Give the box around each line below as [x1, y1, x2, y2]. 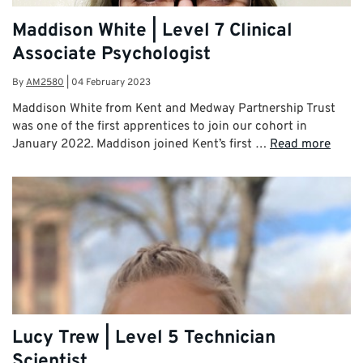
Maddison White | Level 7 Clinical [12, 19, 293, 43]
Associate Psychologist [12, 42, 211, 66]
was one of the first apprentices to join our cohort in [12, 117, 307, 135]
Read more [270, 135, 331, 152]
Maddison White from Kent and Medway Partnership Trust [12, 100, 335, 117]
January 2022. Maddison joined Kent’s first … [12, 135, 270, 152]
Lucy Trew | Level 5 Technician [12, 327, 275, 351]
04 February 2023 [71, 75, 151, 89]
